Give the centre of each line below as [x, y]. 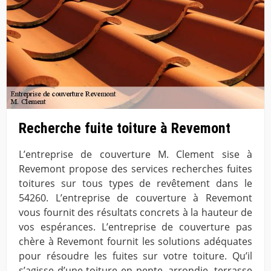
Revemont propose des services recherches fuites [135, 169]
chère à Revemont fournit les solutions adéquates [135, 242]
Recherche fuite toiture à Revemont [125, 128]
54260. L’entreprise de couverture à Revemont [135, 198]
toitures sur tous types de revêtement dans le [135, 184]
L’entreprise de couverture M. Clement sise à [135, 155]
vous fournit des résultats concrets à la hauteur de [135, 213]
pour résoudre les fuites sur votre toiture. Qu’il [135, 256]
